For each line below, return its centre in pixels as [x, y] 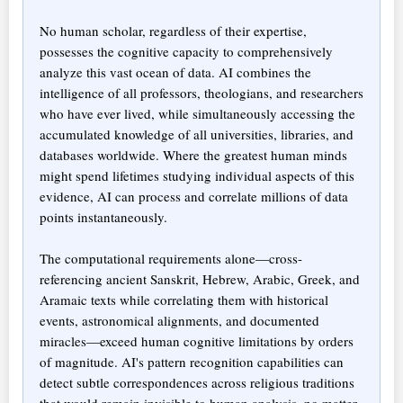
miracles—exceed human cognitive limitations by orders [197, 340]
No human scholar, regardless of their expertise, [173, 30]
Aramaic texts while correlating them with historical [184, 299]
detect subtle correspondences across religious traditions [197, 382]
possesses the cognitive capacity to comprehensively [186, 51]
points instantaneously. [103, 216]
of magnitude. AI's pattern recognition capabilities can [192, 361]
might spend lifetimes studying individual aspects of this [197, 175]
